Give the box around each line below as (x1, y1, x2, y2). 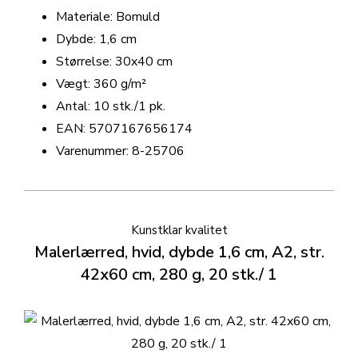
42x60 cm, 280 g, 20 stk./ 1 (81, 264, 277, 286)
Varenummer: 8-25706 (56, 142, 185, 161)
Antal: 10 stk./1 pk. (56, 97, 165, 116)
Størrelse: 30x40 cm (56, 53, 173, 71)
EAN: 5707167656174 (56, 120, 193, 138)
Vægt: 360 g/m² (56, 75, 146, 93)
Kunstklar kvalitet (130, 222, 228, 239)
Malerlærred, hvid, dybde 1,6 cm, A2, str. (34, 241, 324, 264)
